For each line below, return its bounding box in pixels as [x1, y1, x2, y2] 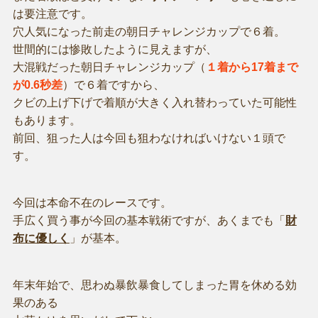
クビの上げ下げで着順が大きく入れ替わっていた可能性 [12, 96, 297, 109]
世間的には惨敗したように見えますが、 [12, 43, 217, 55]
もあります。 [12, 114, 81, 126]
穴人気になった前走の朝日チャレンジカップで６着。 [12, 25, 285, 38]
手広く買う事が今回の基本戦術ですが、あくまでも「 [12, 214, 285, 226]
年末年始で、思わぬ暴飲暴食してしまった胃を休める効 [12, 279, 297, 291]
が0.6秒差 [12, 78, 62, 91]
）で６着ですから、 [62, 78, 165, 91]
